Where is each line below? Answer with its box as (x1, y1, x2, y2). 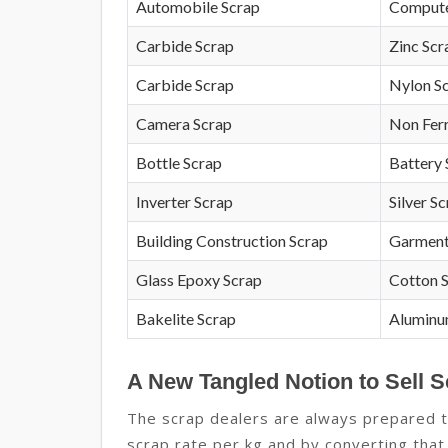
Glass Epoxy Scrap (136, 270, 262, 290)
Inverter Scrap (136, 192, 233, 212)
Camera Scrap (136, 114, 232, 134)
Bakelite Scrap (136, 309, 236, 329)
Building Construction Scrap (136, 231, 328, 251)
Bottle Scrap (136, 153, 222, 173)
